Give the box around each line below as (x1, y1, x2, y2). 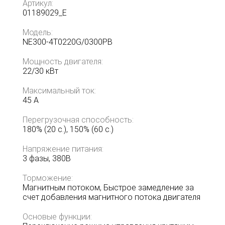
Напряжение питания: (23, 144, 103, 154)
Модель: (23, 28, 53, 38)
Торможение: (23, 173, 73, 183)
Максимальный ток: (23, 86, 96, 96)
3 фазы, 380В (23, 154, 71, 164)
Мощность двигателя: (23, 57, 103, 67)
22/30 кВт (23, 66, 58, 76)
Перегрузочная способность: (23, 115, 134, 125)
